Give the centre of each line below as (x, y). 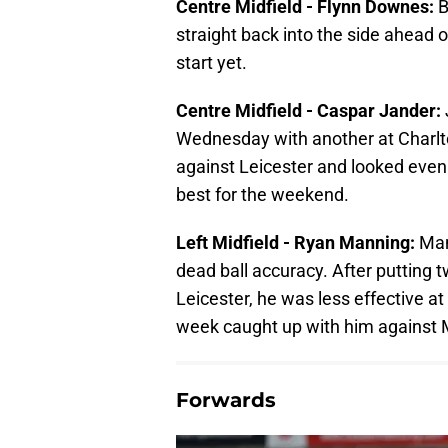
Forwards (226, 399)
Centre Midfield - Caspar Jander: (310, 110)
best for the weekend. (262, 194)
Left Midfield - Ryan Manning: (297, 242)
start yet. (211, 62)
